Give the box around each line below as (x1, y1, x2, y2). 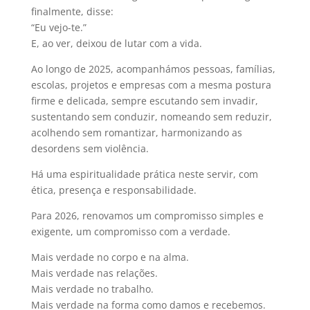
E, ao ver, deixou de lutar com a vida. (30, 36, 202, 50)
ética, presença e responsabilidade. (30, 183, 197, 197)
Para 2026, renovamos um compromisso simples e (30, 208, 264, 222)
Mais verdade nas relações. (30, 266, 158, 280)
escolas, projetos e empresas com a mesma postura (30, 77, 271, 91)
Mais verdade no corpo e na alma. (30, 250, 189, 264)
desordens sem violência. (30, 141, 149, 155)
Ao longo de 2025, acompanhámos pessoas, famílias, (30, 62, 275, 75)
